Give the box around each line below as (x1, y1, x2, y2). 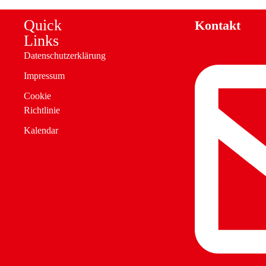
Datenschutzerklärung (24, 50, 106, 61)
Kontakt (194, 17, 240, 33)
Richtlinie (24, 104, 61, 115)
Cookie (24, 90, 52, 101)
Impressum (24, 70, 65, 81)
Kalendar (24, 125, 59, 135)
